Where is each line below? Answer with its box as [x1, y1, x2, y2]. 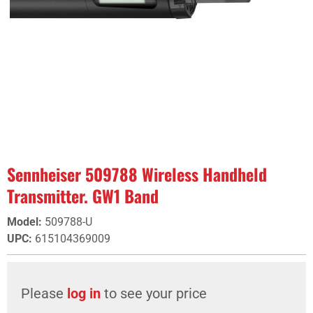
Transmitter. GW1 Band [7, 183, 159, 208]
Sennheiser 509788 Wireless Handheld [7, 161, 267, 187]
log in [67, 285, 101, 302]
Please [21, 285, 67, 302]
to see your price [101, 285, 207, 302]
